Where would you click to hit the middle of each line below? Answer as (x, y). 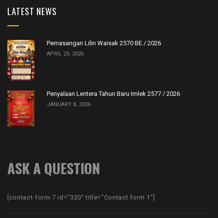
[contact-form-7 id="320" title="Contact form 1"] (81, 198)
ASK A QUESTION (54, 168)
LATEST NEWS (32, 11)
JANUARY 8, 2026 (69, 104)
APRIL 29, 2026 (65, 54)
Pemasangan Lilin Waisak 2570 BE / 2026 (104, 43)
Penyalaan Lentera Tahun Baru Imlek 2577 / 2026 (113, 93)
